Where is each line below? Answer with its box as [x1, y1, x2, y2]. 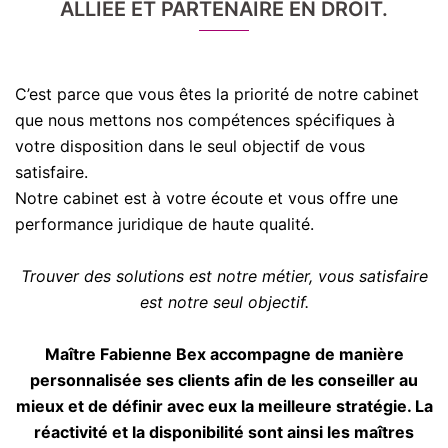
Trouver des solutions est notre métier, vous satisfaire [20, 266, 428, 286]
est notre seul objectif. [139, 292, 309, 312]
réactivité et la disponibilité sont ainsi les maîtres [34, 422, 414, 442]
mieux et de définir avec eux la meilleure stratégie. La [15, 396, 433, 416]
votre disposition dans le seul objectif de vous [15, 136, 365, 156]
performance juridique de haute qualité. [15, 214, 314, 234]
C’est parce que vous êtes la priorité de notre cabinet [15, 84, 419, 104]
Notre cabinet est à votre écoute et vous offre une [15, 188, 398, 208]
